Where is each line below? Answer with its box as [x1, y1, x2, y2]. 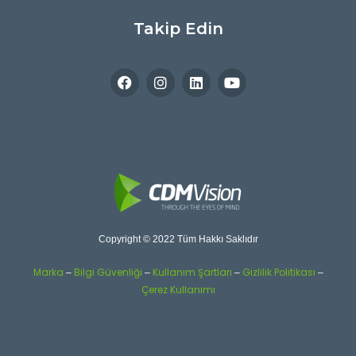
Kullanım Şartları [152, 265, 232, 280]
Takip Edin [133, 19, 223, 39]
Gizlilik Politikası [242, 265, 315, 280]
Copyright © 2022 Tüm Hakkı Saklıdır [98, 234, 258, 246]
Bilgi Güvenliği [73, 265, 142, 280]
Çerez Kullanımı [141, 283, 215, 297]
